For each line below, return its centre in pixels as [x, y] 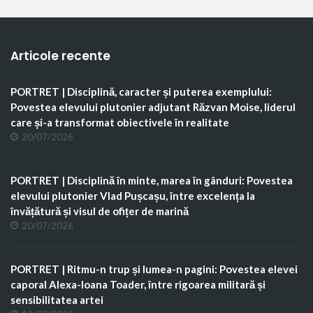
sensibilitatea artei [57, 299]
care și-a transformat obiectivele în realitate [120, 122]
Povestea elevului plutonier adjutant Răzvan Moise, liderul [153, 107]
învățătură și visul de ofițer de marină [100, 211]
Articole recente [60, 56]
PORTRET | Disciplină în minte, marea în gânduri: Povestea [152, 180]
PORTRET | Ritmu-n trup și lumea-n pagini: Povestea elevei [154, 269]
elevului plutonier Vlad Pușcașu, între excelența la [133, 195]
